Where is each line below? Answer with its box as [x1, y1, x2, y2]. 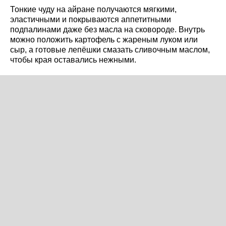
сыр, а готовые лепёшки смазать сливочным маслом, [10, 45, 210, 54]
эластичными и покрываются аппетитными [10, 15, 171, 24]
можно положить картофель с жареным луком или [10, 35, 198, 44]
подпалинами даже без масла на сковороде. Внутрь [10, 25, 205, 34]
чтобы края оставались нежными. [10, 55, 136, 65]
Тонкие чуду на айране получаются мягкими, [10, 5, 177, 14]
